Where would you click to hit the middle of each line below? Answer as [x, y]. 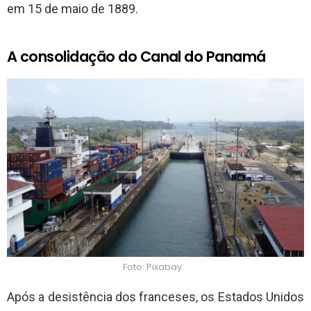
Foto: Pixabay [152, 267]
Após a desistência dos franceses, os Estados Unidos [155, 296]
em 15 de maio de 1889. [73, 9]
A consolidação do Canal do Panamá [136, 57]
